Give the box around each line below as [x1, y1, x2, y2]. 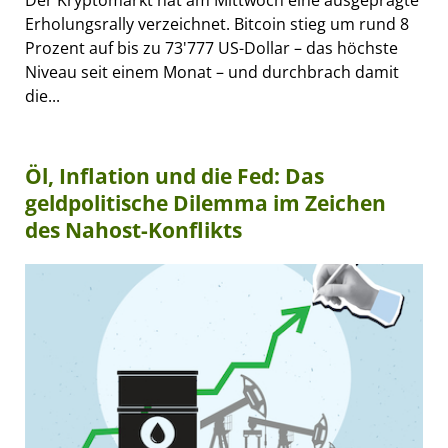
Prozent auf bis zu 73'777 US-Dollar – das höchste [25, 37, 398, 60]
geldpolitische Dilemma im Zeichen [25, 189, 386, 218]
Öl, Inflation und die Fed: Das [25, 162, 324, 191]
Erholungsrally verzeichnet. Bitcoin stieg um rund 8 [25, 13, 409, 36]
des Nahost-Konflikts [25, 216, 242, 245]
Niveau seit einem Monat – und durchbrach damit [25, 61, 399, 84]
